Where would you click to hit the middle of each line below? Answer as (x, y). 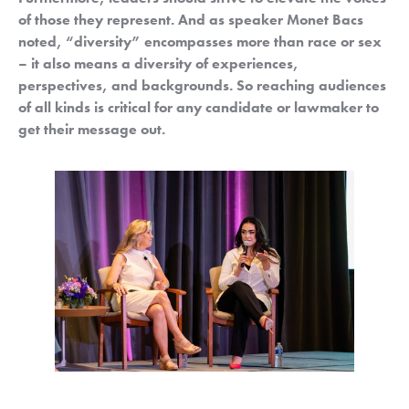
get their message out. (92, 130)
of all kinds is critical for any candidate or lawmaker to (199, 108)
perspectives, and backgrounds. (126, 86)
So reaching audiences (311, 86)
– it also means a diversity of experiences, (158, 64)
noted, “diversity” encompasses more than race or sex (200, 42)
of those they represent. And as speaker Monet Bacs (191, 20)
